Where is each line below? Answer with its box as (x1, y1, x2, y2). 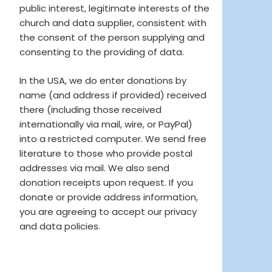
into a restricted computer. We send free (19, 132, 206, 145)
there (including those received (19, 103, 161, 116)
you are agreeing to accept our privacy (19, 205, 197, 218)
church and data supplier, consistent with (19, 16, 206, 30)
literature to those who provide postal (19, 146, 192, 160)
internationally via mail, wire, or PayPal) (19, 117, 192, 131)
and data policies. (19, 219, 100, 233)
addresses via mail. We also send (19, 161, 169, 174)
